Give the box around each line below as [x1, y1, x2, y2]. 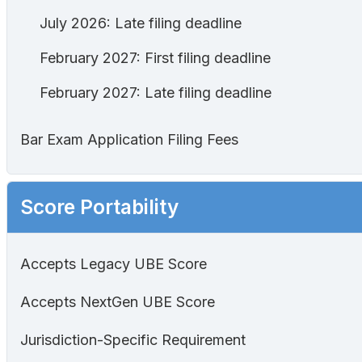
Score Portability [20, 195, 179, 220]
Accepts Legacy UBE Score [20, 255, 207, 273]
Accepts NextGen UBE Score [20, 293, 215, 311]
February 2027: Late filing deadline [40, 83, 271, 101]
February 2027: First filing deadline [40, 48, 271, 66]
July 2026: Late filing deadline [40, 14, 242, 32]
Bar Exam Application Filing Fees [20, 131, 238, 149]
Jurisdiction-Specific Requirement [20, 331, 246, 349]
